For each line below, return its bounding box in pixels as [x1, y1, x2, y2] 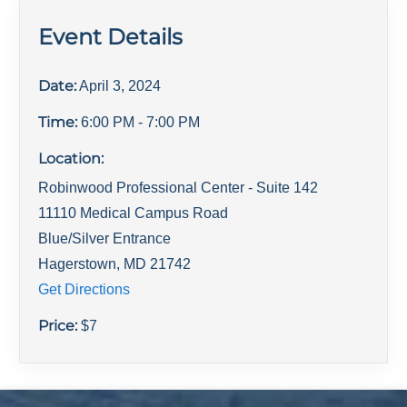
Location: [38, 149, 104, 167]
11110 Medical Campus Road [38, 204, 229, 221]
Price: [38, 316, 82, 334]
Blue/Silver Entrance [38, 230, 172, 246]
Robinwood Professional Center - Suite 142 [38, 179, 319, 195]
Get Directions [38, 281, 131, 297]
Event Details [38, 23, 184, 50]
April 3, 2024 [79, 77, 162, 94]
